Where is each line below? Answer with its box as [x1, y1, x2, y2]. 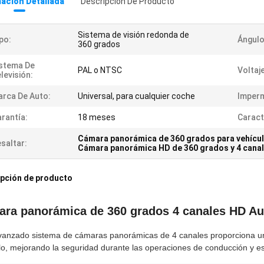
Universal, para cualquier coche [78, 91, 195, 101]
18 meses [78, 113, 115, 123]
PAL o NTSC [78, 65, 122, 75]
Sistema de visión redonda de [78, 30, 189, 40]
